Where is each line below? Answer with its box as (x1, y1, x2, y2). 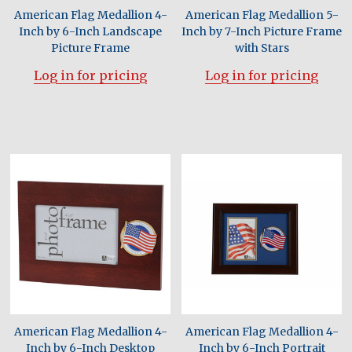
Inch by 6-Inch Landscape (19, 24, 162, 38)
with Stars (234, 41, 289, 55)
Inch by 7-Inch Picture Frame (181, 24, 342, 38)
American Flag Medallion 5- (185, 8, 339, 22)
